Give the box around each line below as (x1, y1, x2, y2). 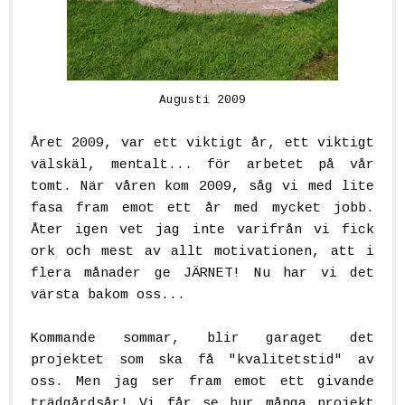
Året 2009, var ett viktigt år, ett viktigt (31, 135, 374, 151)
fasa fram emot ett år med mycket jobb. (31, 200, 374, 216)
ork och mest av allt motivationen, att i (31, 243, 374, 259)
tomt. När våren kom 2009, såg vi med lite (31, 178, 374, 194)
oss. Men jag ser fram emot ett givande (31, 373, 374, 390)
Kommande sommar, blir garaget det (31, 330, 374, 346)
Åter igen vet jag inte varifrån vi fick (31, 221, 374, 238)
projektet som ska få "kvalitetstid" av (31, 352, 374, 368)
